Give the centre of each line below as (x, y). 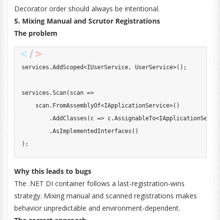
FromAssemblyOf (76, 106)
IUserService (107, 67)
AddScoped (68, 67)
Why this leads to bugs (53, 171)
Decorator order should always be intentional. (87, 9)
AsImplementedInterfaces (92, 131)
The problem (36, 33)
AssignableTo (135, 118)
